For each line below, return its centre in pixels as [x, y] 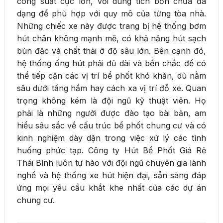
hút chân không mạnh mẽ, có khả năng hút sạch [111, 38]
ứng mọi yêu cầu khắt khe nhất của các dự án [111, 187]
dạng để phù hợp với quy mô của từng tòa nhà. [111, 13]
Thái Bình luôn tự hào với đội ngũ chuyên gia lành [111, 163]
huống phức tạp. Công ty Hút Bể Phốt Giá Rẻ [111, 150]
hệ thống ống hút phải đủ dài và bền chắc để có [111, 63]
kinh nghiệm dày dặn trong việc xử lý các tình [111, 138]
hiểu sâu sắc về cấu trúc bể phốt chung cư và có [111, 125]
